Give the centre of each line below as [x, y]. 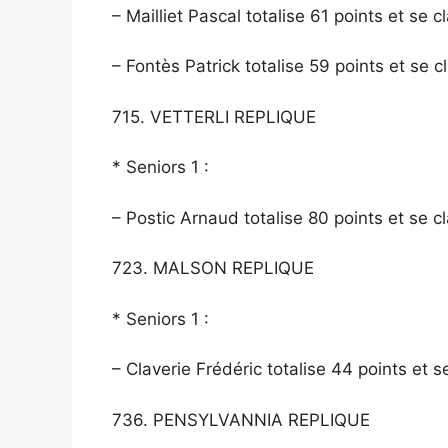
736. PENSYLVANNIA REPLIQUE [241, 419]
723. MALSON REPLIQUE [213, 268]
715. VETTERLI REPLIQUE [214, 116]
